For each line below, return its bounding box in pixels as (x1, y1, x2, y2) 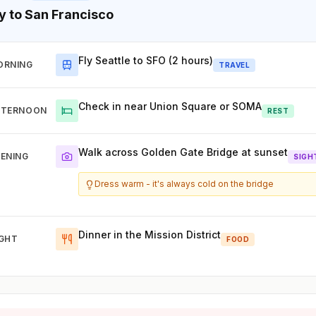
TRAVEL (219, 60, 250, 69)
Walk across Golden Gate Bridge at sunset (78, 146, 288, 159)
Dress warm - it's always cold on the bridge (95, 178, 274, 190)
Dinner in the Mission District (78, 229, 221, 241)
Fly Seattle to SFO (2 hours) (78, 54, 214, 67)
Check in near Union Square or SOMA (78, 100, 262, 113)
